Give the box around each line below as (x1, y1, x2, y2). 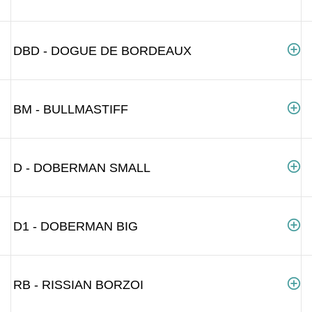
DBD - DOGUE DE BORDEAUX (13, 43, 192, 58)
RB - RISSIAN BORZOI (13, 277, 143, 292)
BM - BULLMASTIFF (13, 102, 128, 116)
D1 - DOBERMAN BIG (13, 219, 138, 233)
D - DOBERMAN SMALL (13, 160, 150, 175)
